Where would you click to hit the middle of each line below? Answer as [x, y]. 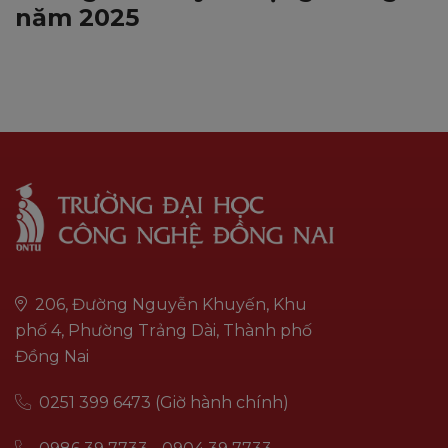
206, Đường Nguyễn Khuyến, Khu [169, 304]
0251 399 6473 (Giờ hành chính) [162, 402]
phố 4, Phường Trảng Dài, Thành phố [163, 330]
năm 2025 [77, 17]
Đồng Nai [52, 356]
